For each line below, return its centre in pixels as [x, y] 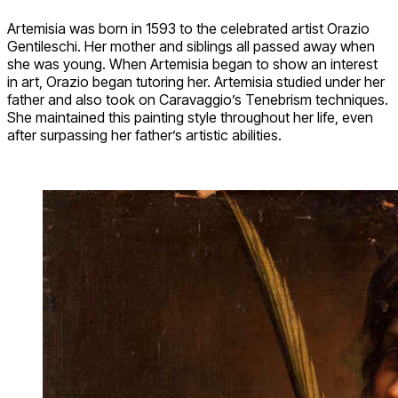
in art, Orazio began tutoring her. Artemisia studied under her [196, 81]
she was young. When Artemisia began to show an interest [192, 64]
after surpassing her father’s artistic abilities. [144, 135]
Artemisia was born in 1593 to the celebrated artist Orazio [188, 28]
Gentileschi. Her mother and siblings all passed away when [191, 46]
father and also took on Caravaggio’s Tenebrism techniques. [198, 99]
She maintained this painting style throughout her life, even [190, 117]
